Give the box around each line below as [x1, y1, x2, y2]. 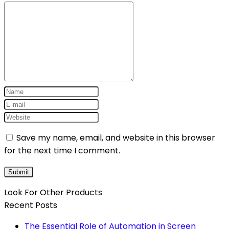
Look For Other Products [4, 186, 102, 198]
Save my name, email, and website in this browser [16, 131, 215, 144]
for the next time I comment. [4, 144, 120, 156]
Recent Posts [4, 199, 57, 211]
